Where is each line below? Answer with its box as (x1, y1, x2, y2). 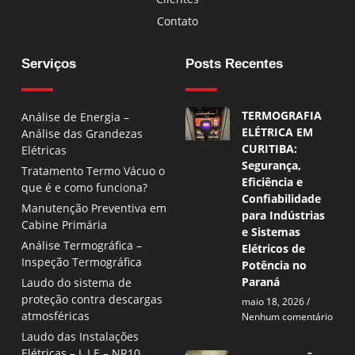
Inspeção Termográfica (21, 254, 142, 270)
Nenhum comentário (242, 309, 334, 323)
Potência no (242, 257, 307, 273)
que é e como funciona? (21, 180, 147, 196)
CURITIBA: (242, 140, 298, 156)
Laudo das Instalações (21, 329, 139, 345)
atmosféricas (21, 308, 90, 324)
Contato (157, 13, 198, 29)
